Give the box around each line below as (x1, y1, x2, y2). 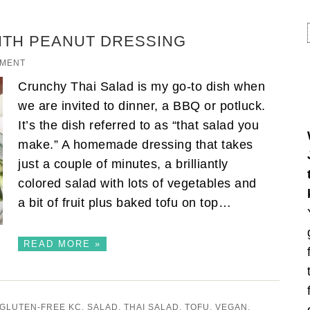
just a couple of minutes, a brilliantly (18, 156, 228, 171)
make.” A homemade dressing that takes (18, 137, 253, 152)
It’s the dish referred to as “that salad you (18, 118, 259, 132)
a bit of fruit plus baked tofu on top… (18, 195, 235, 210)
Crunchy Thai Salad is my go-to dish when (18, 79, 265, 93)
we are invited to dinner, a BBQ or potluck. (18, 98, 266, 113)
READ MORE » (24, 238, 101, 249)
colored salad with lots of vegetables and (18, 176, 257, 190)
